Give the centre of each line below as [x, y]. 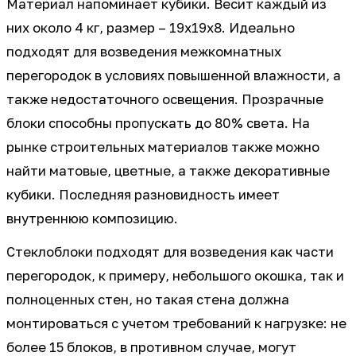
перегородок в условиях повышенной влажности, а [174, 76]
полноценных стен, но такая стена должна [148, 300]
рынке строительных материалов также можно [163, 147]
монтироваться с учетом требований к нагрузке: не [176, 324]
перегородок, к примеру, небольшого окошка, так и [175, 276]
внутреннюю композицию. [92, 219]
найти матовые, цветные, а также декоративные [168, 171]
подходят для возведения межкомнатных [144, 52]
